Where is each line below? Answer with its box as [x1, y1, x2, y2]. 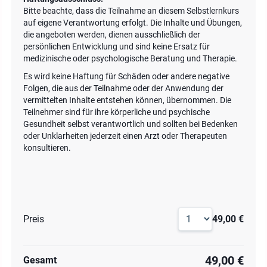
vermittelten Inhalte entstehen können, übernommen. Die [23, 95, 231, 105]
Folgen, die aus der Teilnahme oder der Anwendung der [23, 83, 223, 93]
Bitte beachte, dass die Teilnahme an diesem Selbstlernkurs [23, 6, 239, 15]
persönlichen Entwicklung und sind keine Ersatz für [23, 42, 210, 51]
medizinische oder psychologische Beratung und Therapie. [23, 54, 237, 63]
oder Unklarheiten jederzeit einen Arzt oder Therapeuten [23, 131, 227, 141]
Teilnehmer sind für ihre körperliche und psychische [23, 107, 210, 117]
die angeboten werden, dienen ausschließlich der [23, 30, 200, 39]
